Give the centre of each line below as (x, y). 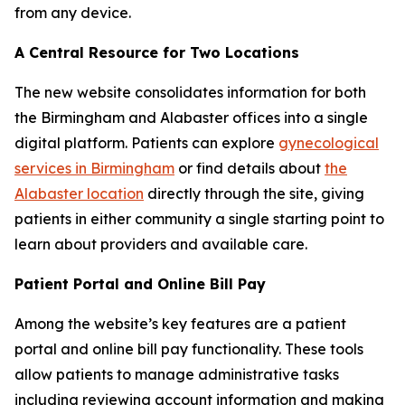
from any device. (73, 13)
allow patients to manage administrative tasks (177, 374)
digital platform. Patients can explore (146, 143)
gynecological (329, 143)
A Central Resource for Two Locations (157, 52)
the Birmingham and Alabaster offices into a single (191, 118)
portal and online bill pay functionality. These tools (189, 349)
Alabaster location (79, 193)
